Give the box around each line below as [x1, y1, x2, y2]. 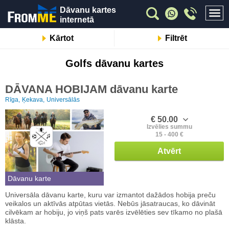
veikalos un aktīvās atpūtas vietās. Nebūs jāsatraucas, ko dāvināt [5, 199, 215, 208]
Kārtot [50, 34, 74, 42]
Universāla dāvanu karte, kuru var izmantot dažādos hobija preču [5, 191, 216, 199]
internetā [60, 15, 95, 24]
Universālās [47, 96, 80, 103]
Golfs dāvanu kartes [65, 58, 164, 69]
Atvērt [157, 147, 181, 155]
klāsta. [5, 217, 26, 225]
